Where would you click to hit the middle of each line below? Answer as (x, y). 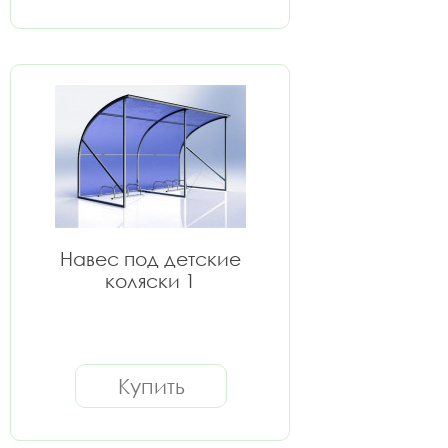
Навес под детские (150, 258)
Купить (151, 386)
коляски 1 (150, 280)
